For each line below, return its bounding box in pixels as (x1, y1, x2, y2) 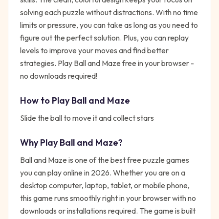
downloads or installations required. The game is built (20, 206, 196, 216)
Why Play (20, 137, 60, 148)
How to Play (20, 95, 71, 106)
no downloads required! (20, 71, 97, 81)
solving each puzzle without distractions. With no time (20, 7, 198, 17)
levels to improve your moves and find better (20, 45, 169, 55)
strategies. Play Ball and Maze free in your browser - (20, 58, 194, 68)
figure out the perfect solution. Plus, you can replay (20, 33, 189, 43)
